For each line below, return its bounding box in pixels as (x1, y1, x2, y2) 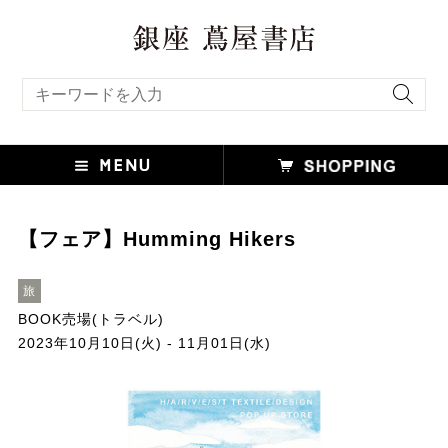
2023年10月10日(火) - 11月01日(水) (17, 334, 271, 351)
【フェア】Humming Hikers (17, 227, 296, 250)
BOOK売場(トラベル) (17, 310, 164, 327)
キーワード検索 (21, 78, 99, 90)
